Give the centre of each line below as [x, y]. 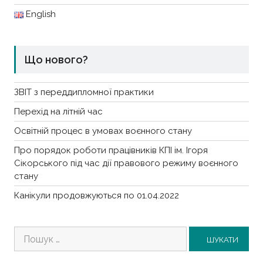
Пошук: [30, 232]
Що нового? [56, 59]
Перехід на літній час [58, 111]
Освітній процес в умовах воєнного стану [103, 131]
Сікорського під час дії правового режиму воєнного [126, 163]
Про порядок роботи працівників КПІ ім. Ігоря [111, 150]
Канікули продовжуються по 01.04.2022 [96, 195]
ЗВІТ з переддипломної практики [84, 92]
